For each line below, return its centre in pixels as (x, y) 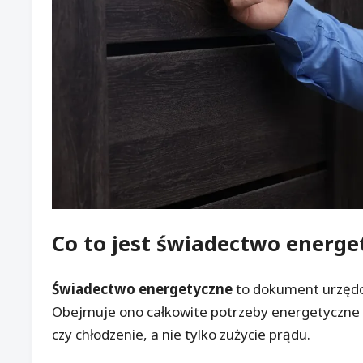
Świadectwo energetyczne (142, 289)
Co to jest (104, 243)
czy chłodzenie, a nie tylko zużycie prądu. (181, 335)
